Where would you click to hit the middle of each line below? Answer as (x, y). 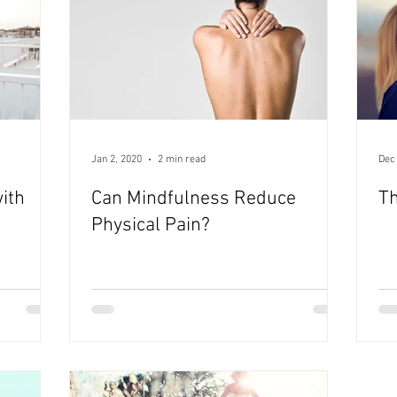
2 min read (182, 159)
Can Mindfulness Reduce (194, 198)
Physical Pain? (151, 225)
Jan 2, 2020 (117, 159)
